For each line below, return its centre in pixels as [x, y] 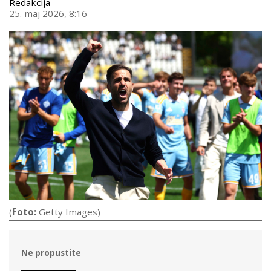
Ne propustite [51, 253]
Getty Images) [68, 212]
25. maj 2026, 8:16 [48, 13]
